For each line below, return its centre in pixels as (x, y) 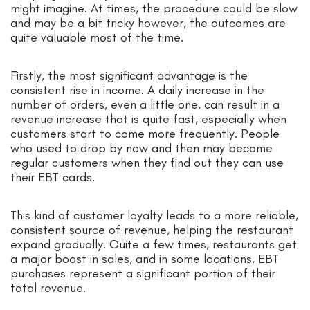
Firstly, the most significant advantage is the (129, 75)
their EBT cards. (54, 177)
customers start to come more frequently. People (145, 133)
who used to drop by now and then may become (142, 148)
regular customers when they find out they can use (147, 162)
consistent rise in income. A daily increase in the (137, 90)
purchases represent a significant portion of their (143, 273)
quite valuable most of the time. (97, 37)
